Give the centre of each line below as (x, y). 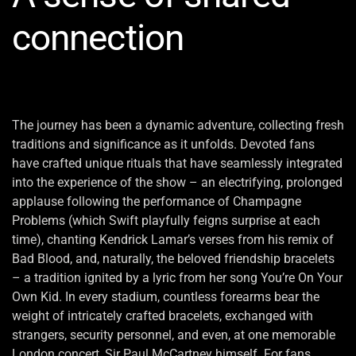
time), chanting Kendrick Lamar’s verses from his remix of (173, 240)
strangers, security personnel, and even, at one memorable (174, 335)
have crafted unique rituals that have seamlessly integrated (177, 164)
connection (98, 37)
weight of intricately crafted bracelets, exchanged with (163, 316)
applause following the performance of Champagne (157, 202)
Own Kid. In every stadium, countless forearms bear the (166, 297)
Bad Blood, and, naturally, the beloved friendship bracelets (173, 259)
